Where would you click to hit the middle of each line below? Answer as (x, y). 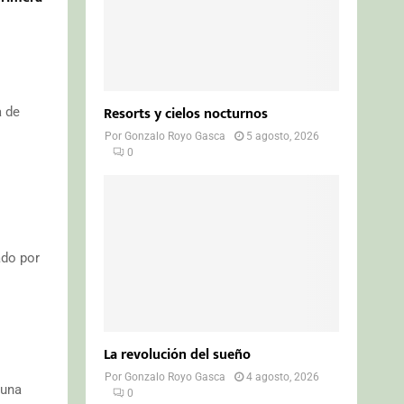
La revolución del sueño (178, 354)
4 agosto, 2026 (283, 376)
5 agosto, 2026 (283, 136)
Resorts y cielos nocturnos (186, 114)
